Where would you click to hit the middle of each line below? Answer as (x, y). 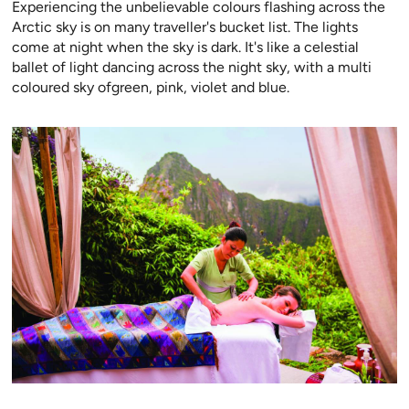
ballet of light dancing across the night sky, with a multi (192, 67)
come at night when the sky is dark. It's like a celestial (185, 47)
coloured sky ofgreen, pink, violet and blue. (151, 87)
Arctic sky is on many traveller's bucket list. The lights (185, 26)
